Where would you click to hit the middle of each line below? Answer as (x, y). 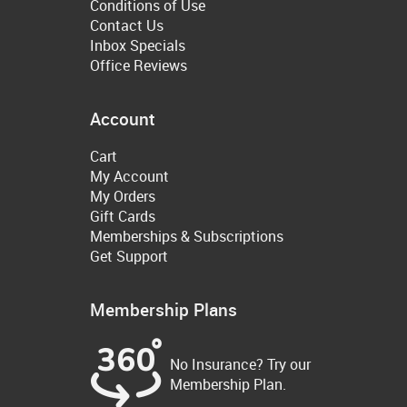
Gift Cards (123, 217)
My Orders (123, 197)
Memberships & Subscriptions (187, 237)
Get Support (129, 257)
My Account (129, 177)
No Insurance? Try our (240, 364)
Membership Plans (164, 310)
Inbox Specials (138, 45)
